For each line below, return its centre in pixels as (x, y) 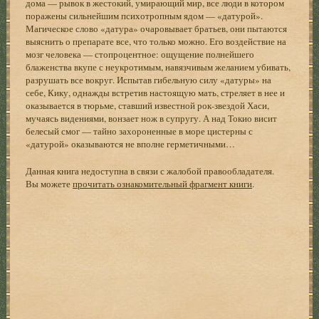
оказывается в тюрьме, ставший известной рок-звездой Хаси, (148, 105)
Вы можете (49, 183)
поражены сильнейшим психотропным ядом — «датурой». (145, 15)
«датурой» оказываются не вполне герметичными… (131, 143)
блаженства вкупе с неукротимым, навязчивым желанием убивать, (158, 67)
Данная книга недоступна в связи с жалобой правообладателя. (150, 171)
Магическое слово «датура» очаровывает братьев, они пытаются (157, 28)
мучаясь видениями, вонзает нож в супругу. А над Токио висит (152, 118)
